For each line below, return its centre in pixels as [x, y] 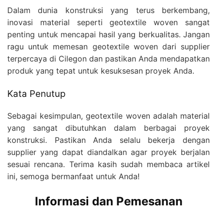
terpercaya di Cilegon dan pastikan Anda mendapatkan [108, 59]
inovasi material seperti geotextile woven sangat [108, 23]
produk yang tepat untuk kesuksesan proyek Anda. [101, 71]
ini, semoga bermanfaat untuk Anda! [73, 176]
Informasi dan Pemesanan [108, 201]
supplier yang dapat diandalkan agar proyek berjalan [108, 152]
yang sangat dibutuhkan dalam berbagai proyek [108, 128]
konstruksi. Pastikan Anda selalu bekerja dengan [108, 140]
